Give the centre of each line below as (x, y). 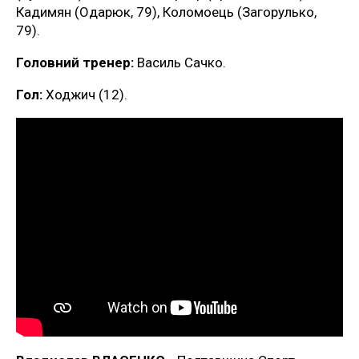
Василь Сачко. (180, 62)
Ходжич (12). (85, 94)
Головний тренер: (75, 62)
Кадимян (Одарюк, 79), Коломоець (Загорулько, (166, 12)
